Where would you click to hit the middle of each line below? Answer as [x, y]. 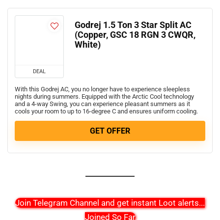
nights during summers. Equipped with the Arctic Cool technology [104, 96]
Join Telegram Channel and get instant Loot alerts [107, 203]
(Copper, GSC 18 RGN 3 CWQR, [135, 35]
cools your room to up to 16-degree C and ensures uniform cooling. [106, 111]
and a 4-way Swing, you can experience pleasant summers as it [102, 104]
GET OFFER [110, 131]
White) [88, 44]
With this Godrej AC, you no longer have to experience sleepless [102, 89]
